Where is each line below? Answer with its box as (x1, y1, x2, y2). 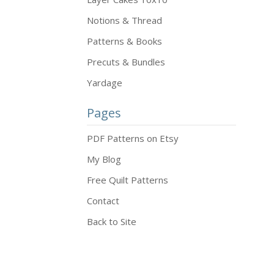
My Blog (87, 153, 121, 165)
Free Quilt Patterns (87, 174, 168, 186)
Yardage (87, 76, 122, 89)
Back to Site (87, 215, 136, 228)
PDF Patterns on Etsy (87, 132, 179, 144)
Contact (87, 194, 119, 207)
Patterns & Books (87, 35, 162, 47)
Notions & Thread (87, 14, 162, 26)
